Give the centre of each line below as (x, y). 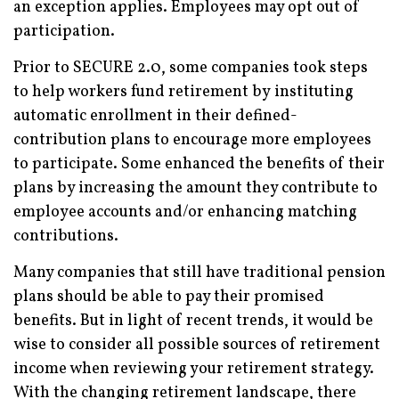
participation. (64, 32)
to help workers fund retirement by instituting (183, 93)
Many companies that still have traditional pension (199, 273)
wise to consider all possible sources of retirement (197, 346)
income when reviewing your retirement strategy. (194, 370)
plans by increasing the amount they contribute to (195, 189)
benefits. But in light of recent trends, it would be (193, 322)
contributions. (66, 237)
